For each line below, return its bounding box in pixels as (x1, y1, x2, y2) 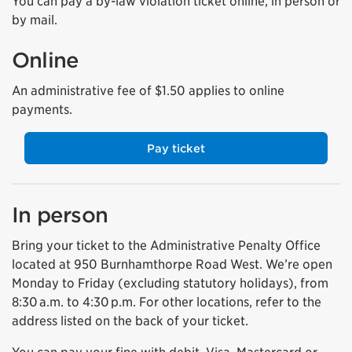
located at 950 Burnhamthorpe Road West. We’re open (12, 257, 332, 272)
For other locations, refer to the (136, 295, 321, 310)
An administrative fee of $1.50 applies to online (12, 83, 284, 98)
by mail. (12, 13, 57, 27)
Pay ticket (147, 141, 205, 155)
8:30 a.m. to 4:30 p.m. (12, 295, 136, 310)
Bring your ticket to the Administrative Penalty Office (12, 238, 321, 253)
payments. (12, 102, 72, 117)
